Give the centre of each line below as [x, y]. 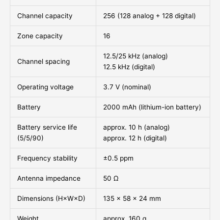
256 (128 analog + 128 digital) [149, 16]
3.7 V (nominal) [127, 87]
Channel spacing [43, 62]
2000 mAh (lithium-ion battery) [152, 107]
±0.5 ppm [118, 158]
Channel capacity [45, 16]
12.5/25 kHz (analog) [135, 56]
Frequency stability [47, 158]
